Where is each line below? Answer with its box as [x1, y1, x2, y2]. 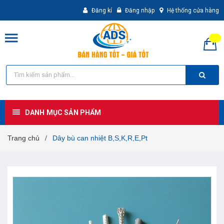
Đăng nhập [125, 7, 154, 14]
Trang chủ [7, 133, 39, 142]
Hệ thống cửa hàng [167, 7, 219, 14]
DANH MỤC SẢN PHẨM [25, 108, 101, 116]
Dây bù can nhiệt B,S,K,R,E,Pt [52, 133, 147, 142]
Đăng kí [91, 7, 112, 14]
